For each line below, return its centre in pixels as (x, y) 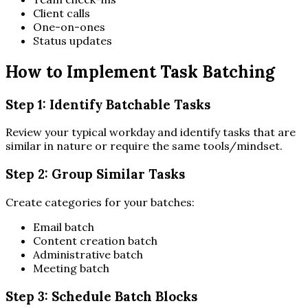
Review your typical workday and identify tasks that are (151, 132)
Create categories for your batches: (100, 202)
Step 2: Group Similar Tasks (95, 174)
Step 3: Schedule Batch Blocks (101, 296)
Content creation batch (95, 240)
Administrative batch (88, 254)
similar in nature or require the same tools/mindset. (144, 146)
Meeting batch (71, 268)
